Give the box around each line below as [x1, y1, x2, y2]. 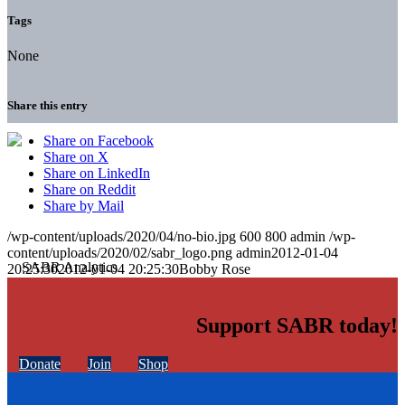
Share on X [43, 149, 108, 165]
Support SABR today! [196, 314, 398, 338]
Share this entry [7, 99, 88, 113]
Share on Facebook [43, 133, 154, 149]
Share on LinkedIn [43, 165, 150, 182]
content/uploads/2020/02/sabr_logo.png [7, 245, 232, 261]
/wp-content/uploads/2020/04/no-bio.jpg [7, 229, 236, 245]
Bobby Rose [179, 261, 250, 278]
